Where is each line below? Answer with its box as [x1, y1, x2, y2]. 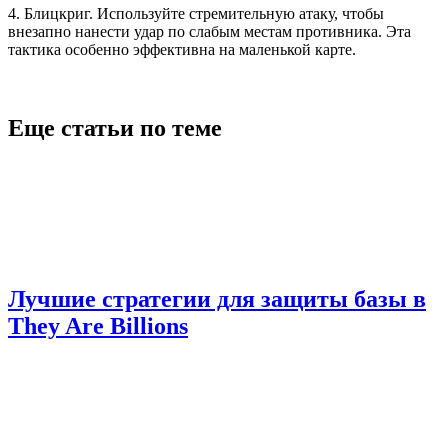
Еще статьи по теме [8, 114, 222, 141]
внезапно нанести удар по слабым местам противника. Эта [8, 22, 411, 40]
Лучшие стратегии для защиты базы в [8, 285, 426, 312]
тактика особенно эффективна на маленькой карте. [8, 40, 356, 58]
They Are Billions [8, 312, 188, 339]
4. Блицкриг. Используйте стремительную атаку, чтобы [8, 4, 384, 22]
